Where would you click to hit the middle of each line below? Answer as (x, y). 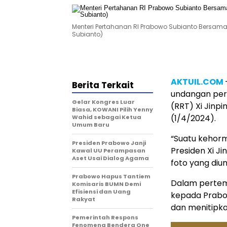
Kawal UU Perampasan (109, 150)
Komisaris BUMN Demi (106, 184)
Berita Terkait (103, 85)
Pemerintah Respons (105, 217)
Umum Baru (91, 125)
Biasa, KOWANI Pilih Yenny (112, 109)
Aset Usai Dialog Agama (110, 158)
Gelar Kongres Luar (103, 102)
